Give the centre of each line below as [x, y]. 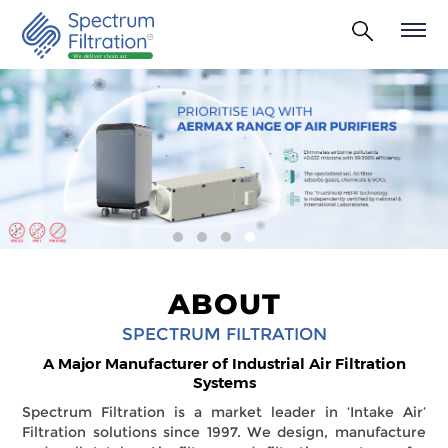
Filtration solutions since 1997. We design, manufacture [224, 432]
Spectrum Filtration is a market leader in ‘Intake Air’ [224, 412]
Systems [224, 383]
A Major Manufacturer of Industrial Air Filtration [224, 364]
